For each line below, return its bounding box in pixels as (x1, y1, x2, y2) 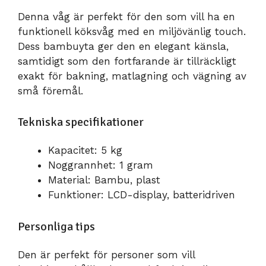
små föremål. (18, 84, 83, 97)
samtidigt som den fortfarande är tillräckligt (18, 55, 236, 67)
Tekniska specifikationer (18, 115, 144, 130)
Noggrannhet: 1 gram (48, 159, 153, 172)
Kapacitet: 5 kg (48, 144, 122, 157)
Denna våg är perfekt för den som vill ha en (18, 10, 235, 23)
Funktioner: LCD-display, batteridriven (48, 189, 235, 201)
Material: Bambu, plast (48, 174, 160, 186)
